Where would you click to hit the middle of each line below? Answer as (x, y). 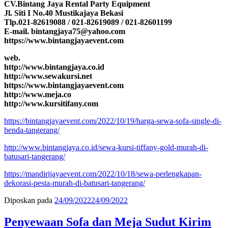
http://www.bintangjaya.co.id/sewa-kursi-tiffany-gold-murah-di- (106, 147)
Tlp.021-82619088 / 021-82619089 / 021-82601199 (88, 22)
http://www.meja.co (38, 94)
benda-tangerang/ (32, 130)
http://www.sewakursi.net (48, 76)
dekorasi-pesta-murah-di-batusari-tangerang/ (75, 183)
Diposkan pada (28, 200)
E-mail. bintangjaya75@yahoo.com (65, 31)
